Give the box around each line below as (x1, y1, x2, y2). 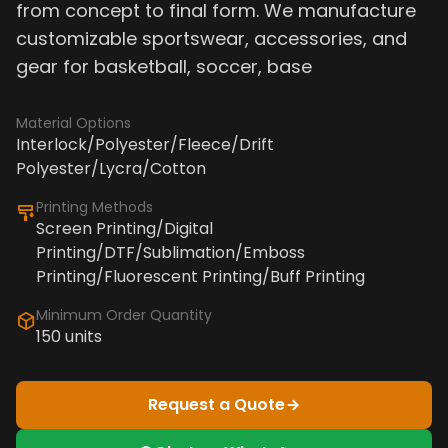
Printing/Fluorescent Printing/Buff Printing (36, 265, 365, 288)
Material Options (16, 113, 131, 133)
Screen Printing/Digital (36, 217, 213, 240)
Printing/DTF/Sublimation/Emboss (36, 241, 305, 264)
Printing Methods (36, 197, 153, 217)
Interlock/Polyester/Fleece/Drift (16, 133, 274, 156)
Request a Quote (147, 393, 285, 416)
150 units (36, 325, 102, 348)
